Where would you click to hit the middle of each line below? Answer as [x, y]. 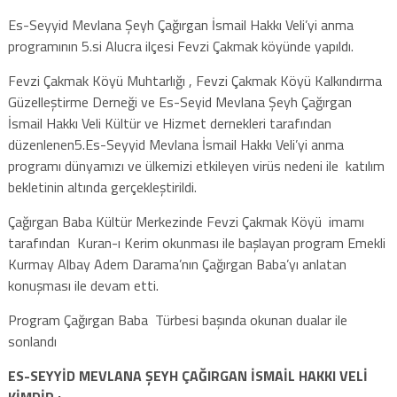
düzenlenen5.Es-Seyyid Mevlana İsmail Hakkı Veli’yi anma [175, 144]
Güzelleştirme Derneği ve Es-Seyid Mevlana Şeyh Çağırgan [179, 101]
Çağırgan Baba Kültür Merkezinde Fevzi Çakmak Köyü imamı [187, 221]
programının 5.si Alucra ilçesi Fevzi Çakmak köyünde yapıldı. [180, 46]
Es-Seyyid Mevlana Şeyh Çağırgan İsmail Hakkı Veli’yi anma [180, 24]
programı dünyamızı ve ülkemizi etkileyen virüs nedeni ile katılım [196, 165]
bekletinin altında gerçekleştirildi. [102, 187]
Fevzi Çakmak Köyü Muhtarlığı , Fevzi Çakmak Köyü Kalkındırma [195, 80]
